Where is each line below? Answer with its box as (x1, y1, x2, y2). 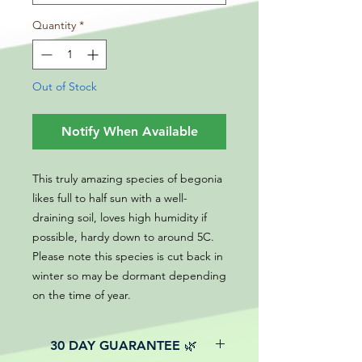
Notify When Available (61, 124, 198, 140)
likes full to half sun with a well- (32, 191, 187, 206)
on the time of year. (32, 288, 131, 303)
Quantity (32, 18, 76, 33)
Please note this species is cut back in (32, 249, 223, 264)
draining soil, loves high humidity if (32, 210, 207, 225)
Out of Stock (32, 79, 97, 95)
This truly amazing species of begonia (32, 171, 222, 187)
